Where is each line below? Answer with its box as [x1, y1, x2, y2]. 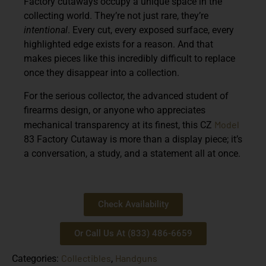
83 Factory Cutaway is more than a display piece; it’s [24, 133, 242, 145]
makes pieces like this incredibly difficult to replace [24, 53, 235, 65]
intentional [24, 24, 68, 36]
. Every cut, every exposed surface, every [68, 24, 234, 36]
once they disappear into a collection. [24, 67, 179, 79]
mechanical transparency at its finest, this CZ [24, 119, 214, 131]
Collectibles [61, 252, 111, 264]
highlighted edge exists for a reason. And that [24, 39, 213, 50]
